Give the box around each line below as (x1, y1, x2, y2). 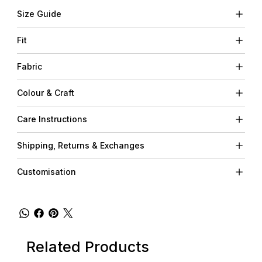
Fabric (16, 61, 42, 71)
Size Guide (16, 8, 61, 19)
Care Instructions (16, 113, 87, 124)
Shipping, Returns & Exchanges (16, 140, 144, 150)
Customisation (16, 166, 76, 177)
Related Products (26, 238, 149, 256)
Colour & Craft (16, 87, 74, 98)
